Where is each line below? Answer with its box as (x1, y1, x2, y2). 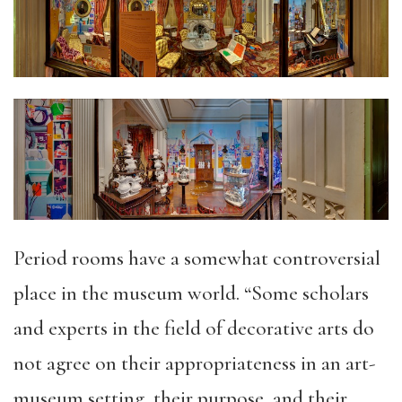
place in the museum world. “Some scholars (13, 280, 369, 306)
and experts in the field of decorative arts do (13, 315, 374, 341)
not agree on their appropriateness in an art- (13, 350, 375, 376)
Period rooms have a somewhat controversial (13, 245, 380, 271)
